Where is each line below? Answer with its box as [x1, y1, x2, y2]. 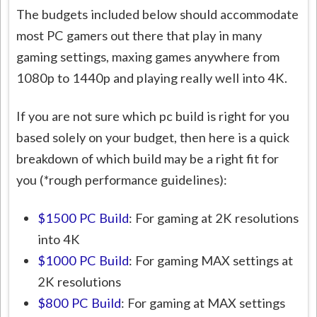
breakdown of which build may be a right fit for [16, 150, 279, 166]
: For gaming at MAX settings [121, 294, 286, 311]
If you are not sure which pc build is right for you [16, 108, 290, 124]
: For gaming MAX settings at [129, 252, 294, 268]
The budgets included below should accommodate [16, 6, 299, 22]
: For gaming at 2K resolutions [129, 209, 299, 226]
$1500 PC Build [38, 209, 129, 226]
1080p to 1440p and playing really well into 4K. [16, 69, 288, 86]
